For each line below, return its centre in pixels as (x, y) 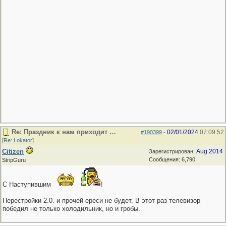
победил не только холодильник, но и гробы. (71, 209)
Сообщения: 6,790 (172, 159)
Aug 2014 (210, 151)
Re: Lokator (18, 140)
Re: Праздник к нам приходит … (64, 132)
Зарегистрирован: (173, 151)
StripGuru (14, 160)
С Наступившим (28, 184)
